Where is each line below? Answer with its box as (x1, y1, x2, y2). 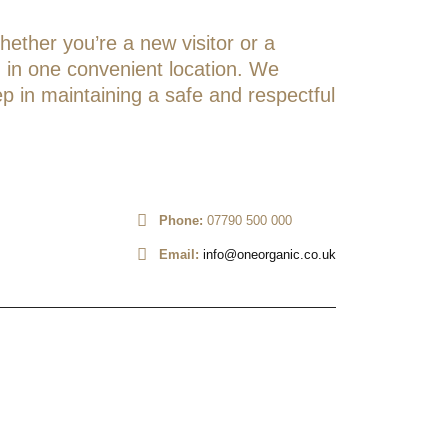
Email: (159, 247, 199, 263)
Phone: (159, 213, 203, 229)
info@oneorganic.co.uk (203, 247, 336, 263)
